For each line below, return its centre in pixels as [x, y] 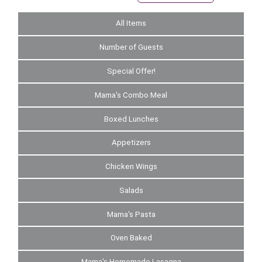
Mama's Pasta [131, 214]
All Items [131, 23]
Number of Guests [131, 47]
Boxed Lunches [131, 119]
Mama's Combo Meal [131, 95]
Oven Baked [131, 238]
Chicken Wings [131, 167]
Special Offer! [131, 71]
